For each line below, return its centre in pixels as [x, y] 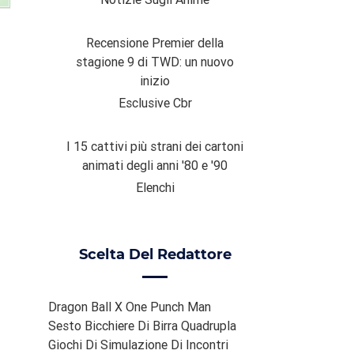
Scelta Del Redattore [155, 255]
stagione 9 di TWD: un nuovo [155, 62]
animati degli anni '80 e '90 [155, 166]
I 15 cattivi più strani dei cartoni [155, 147]
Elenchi [155, 188]
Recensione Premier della [155, 43]
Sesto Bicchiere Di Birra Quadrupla [142, 326]
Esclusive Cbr [155, 103]
